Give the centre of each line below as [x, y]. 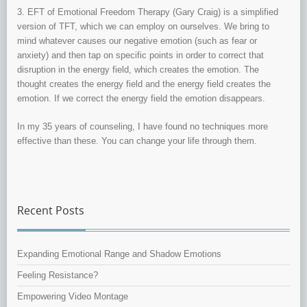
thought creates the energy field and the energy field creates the [144, 84]
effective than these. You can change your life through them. [137, 141]
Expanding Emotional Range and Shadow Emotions [119, 254]
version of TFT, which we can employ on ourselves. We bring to [143, 27]
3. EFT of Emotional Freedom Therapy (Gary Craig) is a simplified [148, 12]
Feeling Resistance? [58, 275]
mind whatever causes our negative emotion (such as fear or [137, 41]
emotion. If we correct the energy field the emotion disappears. [141, 99]
